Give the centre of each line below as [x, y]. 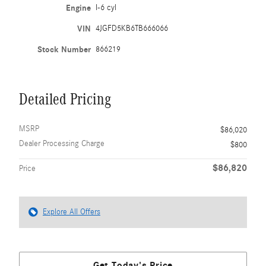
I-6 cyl [106, 8]
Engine [79, 8]
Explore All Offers [72, 212]
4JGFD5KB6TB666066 [132, 28]
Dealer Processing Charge [62, 144]
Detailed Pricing [65, 99]
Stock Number [64, 50]
